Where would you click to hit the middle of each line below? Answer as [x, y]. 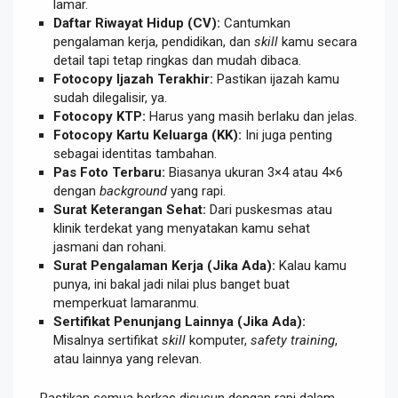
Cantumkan [255, 24]
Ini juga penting [287, 135]
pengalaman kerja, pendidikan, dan [154, 42]
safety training [293, 341]
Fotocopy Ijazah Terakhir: [133, 80]
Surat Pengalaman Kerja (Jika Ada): [164, 266]
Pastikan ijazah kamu [276, 80]
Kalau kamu [311, 266]
